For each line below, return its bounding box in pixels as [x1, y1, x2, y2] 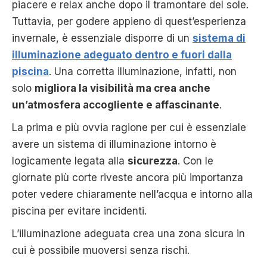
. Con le [178, 154, 213, 167]
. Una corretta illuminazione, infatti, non [49, 65, 237, 77]
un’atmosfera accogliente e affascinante [12, 98, 219, 111]
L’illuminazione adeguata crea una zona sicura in [12, 227, 245, 240]
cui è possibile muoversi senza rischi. [12, 244, 190, 256]
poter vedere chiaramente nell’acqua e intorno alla [12, 188, 253, 200]
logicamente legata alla [12, 154, 128, 167]
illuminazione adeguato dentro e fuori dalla [12, 48, 232, 61]
